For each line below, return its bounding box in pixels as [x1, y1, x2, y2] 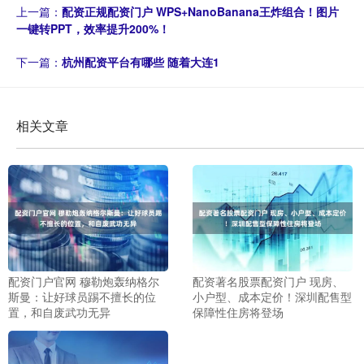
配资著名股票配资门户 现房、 [192, 272, 344, 289]
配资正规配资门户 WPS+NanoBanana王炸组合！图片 [62, 2, 339, 19]
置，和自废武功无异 [8, 303, 110, 320]
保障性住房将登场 [192, 303, 284, 320]
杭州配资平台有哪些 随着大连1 [62, 53, 219, 70]
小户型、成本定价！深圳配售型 [192, 288, 352, 305]
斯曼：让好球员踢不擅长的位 [8, 288, 156, 305]
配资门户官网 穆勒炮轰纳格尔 [8, 272, 159, 289]
